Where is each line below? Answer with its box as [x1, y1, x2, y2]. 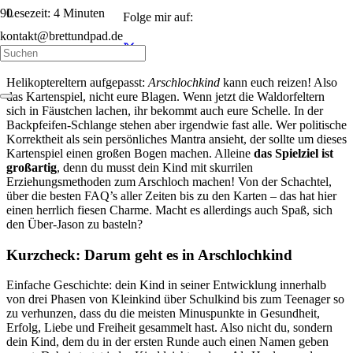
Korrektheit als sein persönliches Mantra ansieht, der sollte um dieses [6, 132, 347, 146]
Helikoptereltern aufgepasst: [6, 76, 148, 89]
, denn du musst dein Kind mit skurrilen [57, 161, 253, 174]
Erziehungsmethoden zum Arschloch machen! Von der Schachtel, [6, 175, 332, 188]
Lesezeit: [6, 6, 54, 20]
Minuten [63, 6, 105, 20]
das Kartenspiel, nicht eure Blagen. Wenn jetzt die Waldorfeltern [6, 90, 325, 103]
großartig [6, 161, 57, 174]
